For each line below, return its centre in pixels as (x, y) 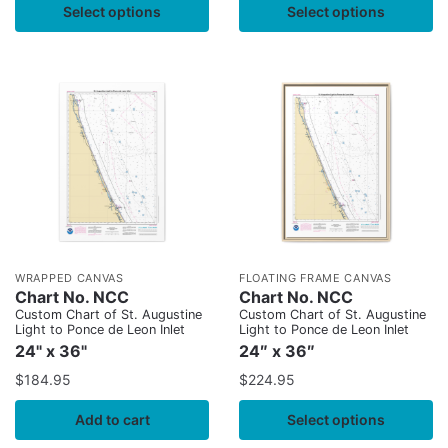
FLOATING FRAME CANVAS (315, 278)
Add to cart (112, 419)
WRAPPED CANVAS (69, 278)
